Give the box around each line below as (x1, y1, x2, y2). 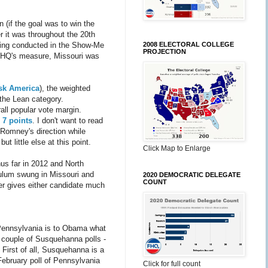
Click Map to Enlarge (143, 144, 211, 153)
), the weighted (39, 84, 90, 93)
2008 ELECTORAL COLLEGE (143, 41, 234, 48)
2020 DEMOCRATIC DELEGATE (143, 171, 240, 178)
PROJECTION (143, 48, 186, 55)
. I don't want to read (32, 116, 103, 126)
